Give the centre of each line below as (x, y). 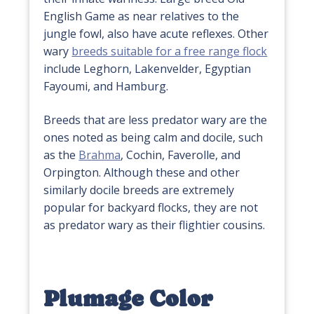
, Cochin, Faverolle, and (181, 155)
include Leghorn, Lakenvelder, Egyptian (148, 69)
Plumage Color (129, 298)
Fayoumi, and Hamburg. (106, 87)
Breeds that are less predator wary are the (156, 120)
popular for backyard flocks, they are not (151, 207)
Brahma (100, 155)
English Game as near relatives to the (142, 16)
